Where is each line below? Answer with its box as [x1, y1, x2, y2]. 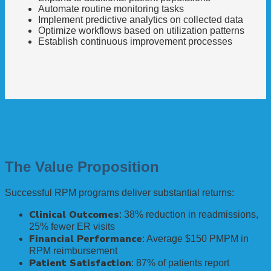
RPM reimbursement [29, 245, 117, 256]
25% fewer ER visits [29, 221, 115, 232]
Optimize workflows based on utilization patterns [38, 25, 244, 36]
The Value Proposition [5, 158, 159, 175]
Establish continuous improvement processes [38, 36, 232, 47]
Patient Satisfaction [29, 256, 131, 270]
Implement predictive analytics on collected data [38, 14, 243, 25]
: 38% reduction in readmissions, [119, 209, 258, 220]
